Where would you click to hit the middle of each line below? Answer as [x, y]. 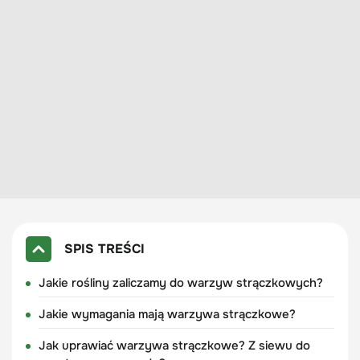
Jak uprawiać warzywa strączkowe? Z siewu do [174, 345]
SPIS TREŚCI [104, 248]
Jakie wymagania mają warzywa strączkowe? [167, 314]
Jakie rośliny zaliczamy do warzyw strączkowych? [180, 282]
